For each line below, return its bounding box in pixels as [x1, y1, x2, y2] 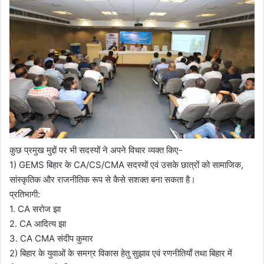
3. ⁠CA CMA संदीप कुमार [9, 232, 93, 244]
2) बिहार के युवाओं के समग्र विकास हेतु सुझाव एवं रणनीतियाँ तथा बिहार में [9, 247, 232, 259]
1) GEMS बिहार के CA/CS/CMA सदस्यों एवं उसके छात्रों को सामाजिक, [9, 159, 243, 170]
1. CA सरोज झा [9, 203, 61, 214]
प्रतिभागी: [9, 188, 40, 200]
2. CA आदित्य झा [9, 217, 66, 229]
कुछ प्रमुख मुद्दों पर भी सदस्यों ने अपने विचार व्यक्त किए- [9, 144, 183, 156]
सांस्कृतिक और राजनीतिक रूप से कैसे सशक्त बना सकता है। [9, 173, 196, 185]
